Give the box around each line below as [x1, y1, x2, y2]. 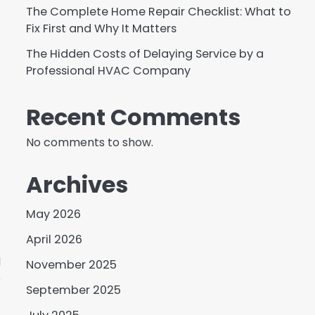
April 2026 [25, 231, 82, 247]
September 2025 [25, 282, 121, 298]
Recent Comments [25, 101, 240, 133]
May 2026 [25, 206, 81, 222]
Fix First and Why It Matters [25, 20, 176, 37]
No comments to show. [25, 134, 153, 150]
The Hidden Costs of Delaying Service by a [25, 46, 264, 62]
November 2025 [25, 257, 117, 273]
